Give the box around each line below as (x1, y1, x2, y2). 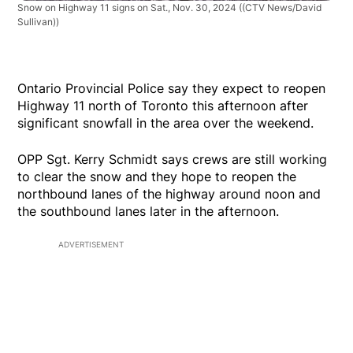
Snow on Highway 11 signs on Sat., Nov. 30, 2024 (17, 2, 240, 14)
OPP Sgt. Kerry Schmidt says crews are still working (17, 151, 328, 168)
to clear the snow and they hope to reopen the (17, 169, 297, 185)
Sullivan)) (17, 16, 60, 28)
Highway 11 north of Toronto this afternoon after (17, 98, 309, 114)
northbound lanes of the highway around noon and (17, 186, 321, 203)
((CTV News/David (239, 2, 322, 14)
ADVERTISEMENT (58, 240, 124, 250)
